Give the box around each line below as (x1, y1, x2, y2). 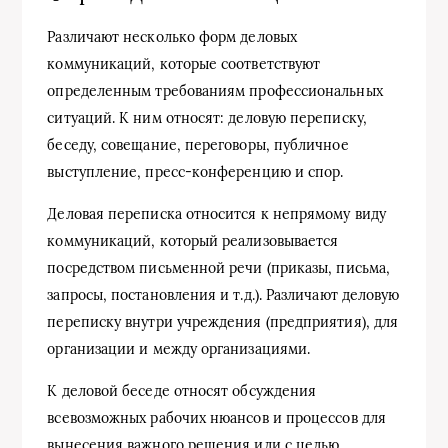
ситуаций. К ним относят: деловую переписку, (47, 108, 367, 127)
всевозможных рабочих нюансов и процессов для (47, 408, 386, 427)
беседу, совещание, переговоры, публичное (47, 135, 349, 154)
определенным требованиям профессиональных (47, 81, 383, 100)
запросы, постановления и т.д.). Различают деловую (47, 285, 400, 304)
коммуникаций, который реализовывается (47, 231, 339, 250)
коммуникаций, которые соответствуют (47, 54, 321, 73)
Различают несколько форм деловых (47, 27, 297, 46)
